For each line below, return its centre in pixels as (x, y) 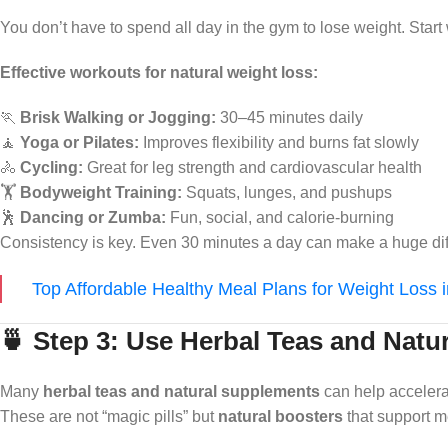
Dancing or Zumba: (93, 217)
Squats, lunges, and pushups (287, 192)
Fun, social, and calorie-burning (280, 217)
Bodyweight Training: (101, 192)
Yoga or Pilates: (79, 142)
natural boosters (280, 416)
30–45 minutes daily (289, 117)
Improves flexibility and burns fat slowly (279, 142)
